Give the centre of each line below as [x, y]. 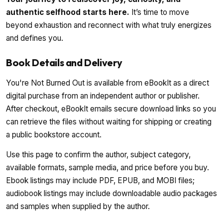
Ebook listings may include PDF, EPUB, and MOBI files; [100, 180]
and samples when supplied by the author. [78, 206]
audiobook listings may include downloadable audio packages [111, 193]
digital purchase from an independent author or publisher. [103, 96]
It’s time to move [159, 12]
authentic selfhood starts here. [68, 12]
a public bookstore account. [54, 134]
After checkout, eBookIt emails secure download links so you [111, 109]
